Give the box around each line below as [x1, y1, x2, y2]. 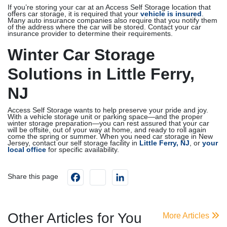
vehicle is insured [140, 10, 202, 18]
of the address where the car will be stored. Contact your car [8, 23, 201, 31]
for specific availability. [46, 146, 119, 154]
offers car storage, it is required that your [8, 10, 140, 18]
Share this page [8, 173, 58, 180]
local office [8, 146, 46, 154]
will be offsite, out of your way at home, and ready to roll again [8, 126, 206, 134]
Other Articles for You [8, 210, 142, 226]
